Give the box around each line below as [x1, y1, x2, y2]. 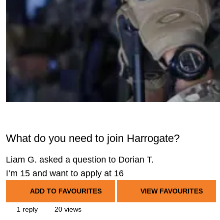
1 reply [15, 205, 38, 213]
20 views [53, 205, 82, 213]
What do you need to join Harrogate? [6, 132, 180, 144]
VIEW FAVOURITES [138, 187, 203, 195]
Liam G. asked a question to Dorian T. [6, 155, 154, 165]
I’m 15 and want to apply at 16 [6, 168, 124, 178]
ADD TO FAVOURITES [29, 187, 102, 195]
